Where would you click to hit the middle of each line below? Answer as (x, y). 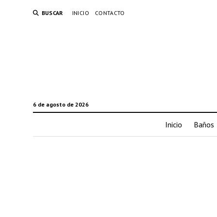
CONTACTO (110, 13)
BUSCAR (52, 13)
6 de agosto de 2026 (61, 104)
